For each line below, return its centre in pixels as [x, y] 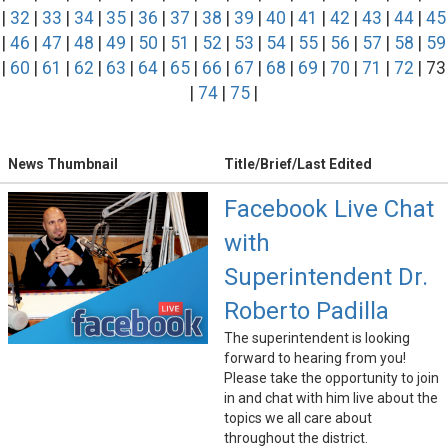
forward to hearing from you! [315, 358]
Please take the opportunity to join [331, 378]
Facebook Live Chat [329, 209]
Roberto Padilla [306, 311]
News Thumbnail [63, 164]
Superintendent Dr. [326, 277]
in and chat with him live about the [331, 398]
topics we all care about [298, 418]
